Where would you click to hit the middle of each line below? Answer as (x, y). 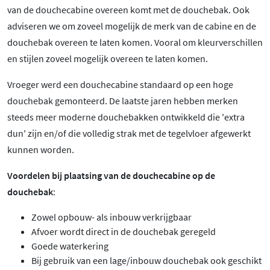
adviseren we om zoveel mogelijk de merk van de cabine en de (132, 26)
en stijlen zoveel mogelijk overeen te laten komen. (108, 59)
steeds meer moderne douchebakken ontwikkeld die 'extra (126, 117)
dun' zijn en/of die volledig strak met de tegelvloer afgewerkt (129, 133)
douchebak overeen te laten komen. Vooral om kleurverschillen (135, 42)
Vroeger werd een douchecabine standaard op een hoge (120, 85)
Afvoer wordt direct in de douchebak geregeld (124, 232)
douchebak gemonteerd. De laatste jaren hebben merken (123, 101)
